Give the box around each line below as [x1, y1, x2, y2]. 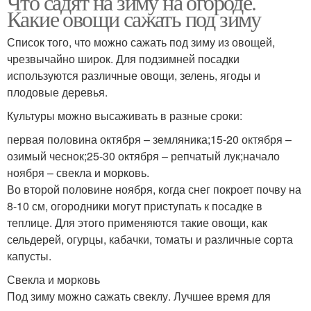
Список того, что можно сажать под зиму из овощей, [7, 34, 275, 51]
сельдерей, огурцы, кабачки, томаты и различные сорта [7, 231, 293, 248]
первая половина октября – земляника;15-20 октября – [7, 131, 292, 148]
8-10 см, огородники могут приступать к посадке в [7, 198, 262, 215]
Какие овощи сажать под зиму [7, 3, 261, 34]
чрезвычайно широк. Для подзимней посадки [7, 51, 239, 67]
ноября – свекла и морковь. [7, 165, 149, 181]
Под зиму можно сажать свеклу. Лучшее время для [7, 288, 271, 305]
